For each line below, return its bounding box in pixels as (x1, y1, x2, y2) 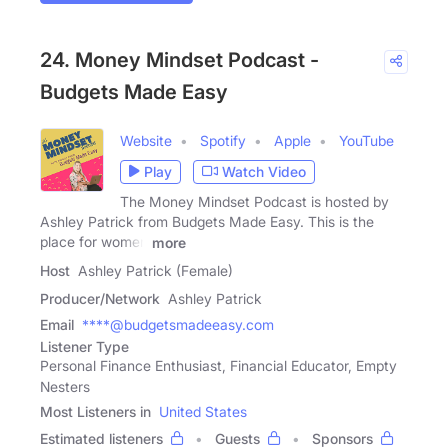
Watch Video (222, 163, 306, 181)
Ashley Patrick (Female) (78, 261, 233, 279)
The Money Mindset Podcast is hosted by (120, 192, 389, 210)
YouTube (339, 131, 394, 149)
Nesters (40, 377, 90, 395)
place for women (40, 232, 148, 250)
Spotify (200, 131, 246, 149)
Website (120, 131, 172, 149)
